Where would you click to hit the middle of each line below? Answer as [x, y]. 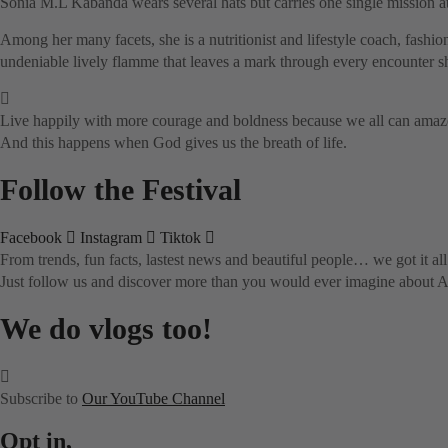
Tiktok [180, 237]
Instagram [111, 237]
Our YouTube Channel [153, 398]
